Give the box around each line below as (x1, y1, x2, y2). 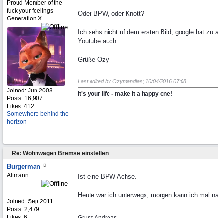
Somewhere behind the (7, 110, 69, 117)
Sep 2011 (28, 198, 53, 205)
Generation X (7, 15, 42, 22)
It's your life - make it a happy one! (78, 91, 172, 97)
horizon (7, 118, 27, 125)
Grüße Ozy (78, 56, 109, 63)
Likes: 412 (7, 103, 34, 109)
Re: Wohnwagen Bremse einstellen (12, 150, 109, 157)
